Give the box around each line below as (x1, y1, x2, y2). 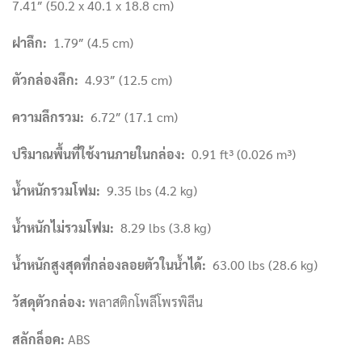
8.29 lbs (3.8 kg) (114, 219, 211, 237)
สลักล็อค (12, 330, 61, 347)
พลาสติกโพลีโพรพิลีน (86, 293, 203, 310)
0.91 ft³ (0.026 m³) (185, 145, 296, 162)
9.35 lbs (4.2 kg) (100, 182, 197, 200)
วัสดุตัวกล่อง (12, 293, 82, 310)
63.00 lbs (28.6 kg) (206, 256, 318, 274)
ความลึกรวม (12, 107, 80, 125)
